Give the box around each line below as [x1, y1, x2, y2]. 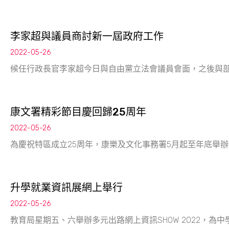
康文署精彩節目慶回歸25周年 [10, 106, 146, 118]
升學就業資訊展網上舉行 [10, 181, 123, 194]
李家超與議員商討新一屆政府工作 [10, 30, 164, 42]
